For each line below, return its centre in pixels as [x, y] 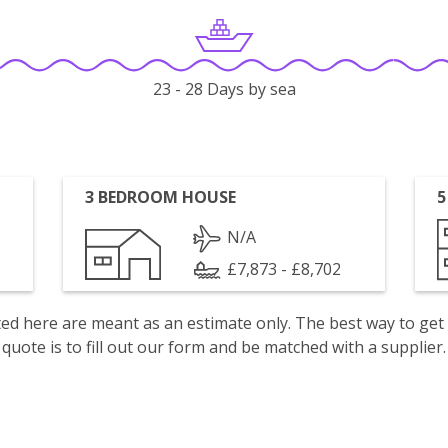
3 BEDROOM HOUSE [161, 197]
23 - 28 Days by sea [224, 89]
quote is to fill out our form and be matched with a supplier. [224, 347]
